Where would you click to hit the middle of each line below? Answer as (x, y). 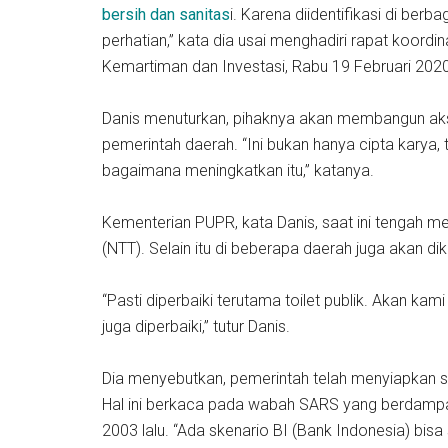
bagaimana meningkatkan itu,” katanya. (238, 170)
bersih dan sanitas (166, 14)
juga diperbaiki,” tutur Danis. (196, 326)
